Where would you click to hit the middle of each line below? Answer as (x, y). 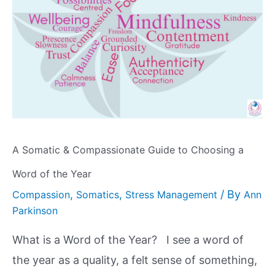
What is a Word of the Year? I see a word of (128, 240)
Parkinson (35, 211)
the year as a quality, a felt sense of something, (135, 260)
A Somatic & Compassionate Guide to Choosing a (128, 150)
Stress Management (171, 195)
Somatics (98, 195)
